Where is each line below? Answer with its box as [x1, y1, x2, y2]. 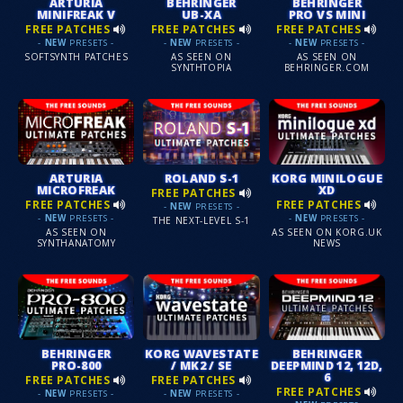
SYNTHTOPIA [171, 61, 232, 75]
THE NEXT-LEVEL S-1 [153, 214, 250, 228]
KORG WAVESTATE [144, 345, 259, 362]
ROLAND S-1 [164, 169, 239, 186]
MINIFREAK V [37, 5, 116, 22]
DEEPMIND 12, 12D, [271, 356, 383, 373]
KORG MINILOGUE [271, 169, 382, 186]
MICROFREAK [36, 181, 116, 198]
